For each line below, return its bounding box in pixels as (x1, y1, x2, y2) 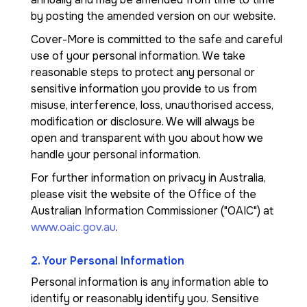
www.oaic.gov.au (31, 220, 116, 234)
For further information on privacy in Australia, (31, 171, 266, 185)
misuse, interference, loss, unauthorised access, (31, 98, 273, 112)
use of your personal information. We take (31, 49, 245, 63)
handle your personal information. (31, 147, 201, 162)
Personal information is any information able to (31, 275, 269, 289)
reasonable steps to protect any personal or (31, 65, 255, 79)
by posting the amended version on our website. (31, 9, 275, 23)
